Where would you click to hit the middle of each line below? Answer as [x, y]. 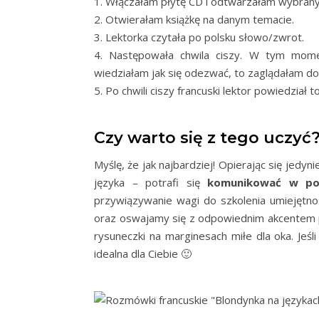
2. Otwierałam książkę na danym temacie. [194, 19]
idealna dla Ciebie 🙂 [143, 253]
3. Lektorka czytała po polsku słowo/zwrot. [199, 37]
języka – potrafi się [151, 182]
